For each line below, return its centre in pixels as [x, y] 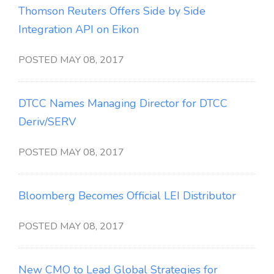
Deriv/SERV [47, 122]
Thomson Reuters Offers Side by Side [112, 11]
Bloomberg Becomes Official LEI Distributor [127, 196]
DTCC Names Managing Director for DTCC [123, 103]
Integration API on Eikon [79, 29]
